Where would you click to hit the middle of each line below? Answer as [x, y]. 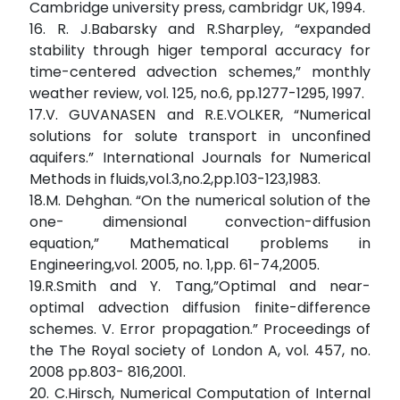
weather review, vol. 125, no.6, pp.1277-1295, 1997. [197, 94]
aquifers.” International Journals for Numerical [200, 158]
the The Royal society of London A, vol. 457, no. [200, 351]
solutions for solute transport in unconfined [200, 137]
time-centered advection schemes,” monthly [200, 72]
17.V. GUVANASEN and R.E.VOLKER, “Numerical [200, 115]
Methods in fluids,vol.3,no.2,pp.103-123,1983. [175, 179]
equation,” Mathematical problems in [200, 244]
